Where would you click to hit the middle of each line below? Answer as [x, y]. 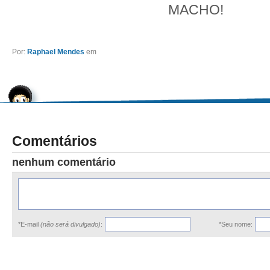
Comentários [55, 141]
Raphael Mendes [56, 52]
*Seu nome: [236, 224]
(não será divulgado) [71, 224]
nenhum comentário [64, 162]
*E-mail [29, 224]
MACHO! [196, 10]
